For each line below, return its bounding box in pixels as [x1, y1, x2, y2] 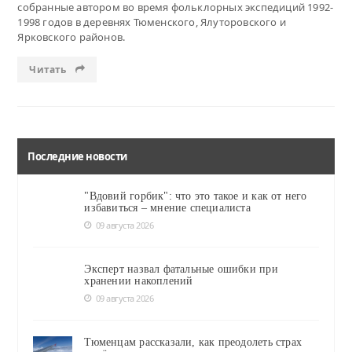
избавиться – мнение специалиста [84, 201, 251, 214]
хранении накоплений [84, 274, 193, 287]
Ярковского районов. [17, 29, 126, 44]
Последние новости [27, 148, 127, 163]
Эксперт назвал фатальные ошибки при [84, 262, 278, 275]
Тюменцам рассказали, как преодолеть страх [84, 335, 302, 348]
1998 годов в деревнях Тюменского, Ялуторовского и [17, 14, 286, 29]
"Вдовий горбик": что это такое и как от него [84, 189, 307, 202]
